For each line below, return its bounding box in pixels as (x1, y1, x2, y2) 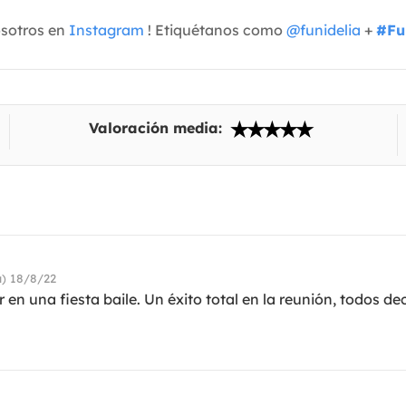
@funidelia (286, 21, 361, 40)
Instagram (69, 21, 144, 40)
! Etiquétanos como (144, 21, 286, 40)
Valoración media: (89, 119, 227, 138)
